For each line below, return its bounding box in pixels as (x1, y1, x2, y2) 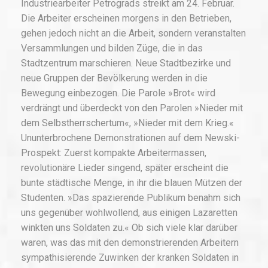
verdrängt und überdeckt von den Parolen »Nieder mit (21, 102, 243, 114)
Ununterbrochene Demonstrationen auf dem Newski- (21, 132, 240, 144)
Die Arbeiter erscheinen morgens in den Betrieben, (21, 13, 232, 25)
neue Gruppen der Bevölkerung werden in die (21, 72, 208, 84)
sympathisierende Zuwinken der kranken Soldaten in (21, 252, 239, 264)
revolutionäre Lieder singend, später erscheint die (21, 162, 229, 174)
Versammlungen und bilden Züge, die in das (21, 42, 203, 54)
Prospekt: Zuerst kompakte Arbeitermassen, (21, 147, 206, 159)
